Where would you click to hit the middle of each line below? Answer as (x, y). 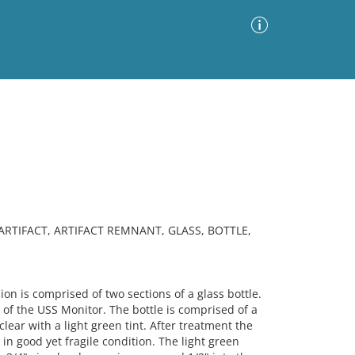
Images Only (45, 155)
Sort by (122, 153)
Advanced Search (218, 112)
